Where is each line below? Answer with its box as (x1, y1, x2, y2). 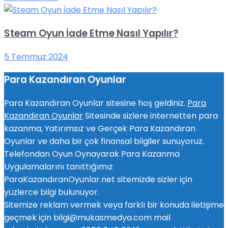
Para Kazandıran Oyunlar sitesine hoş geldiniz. (4, 97, 187, 109)
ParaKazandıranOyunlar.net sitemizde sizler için (4, 174, 192, 186)
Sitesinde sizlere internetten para (83, 110, 218, 122)
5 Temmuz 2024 (4, 50, 68, 63)
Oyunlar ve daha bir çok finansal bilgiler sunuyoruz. (4, 135, 204, 148)
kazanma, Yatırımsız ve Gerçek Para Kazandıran (4, 123, 195, 135)
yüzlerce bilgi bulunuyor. (4, 186, 99, 198)
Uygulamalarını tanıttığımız (4, 161, 113, 173)
